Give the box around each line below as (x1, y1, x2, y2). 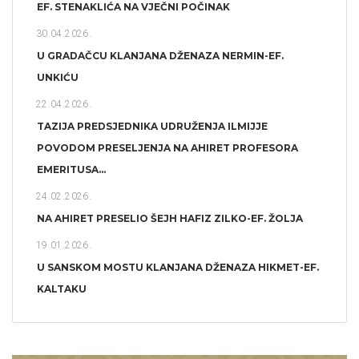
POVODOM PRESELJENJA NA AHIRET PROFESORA (37, 141, 298, 154)
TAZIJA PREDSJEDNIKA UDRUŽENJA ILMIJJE (37, 119, 268, 132)
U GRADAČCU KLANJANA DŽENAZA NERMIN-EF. (37, 49, 284, 62)
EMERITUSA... (37, 163, 106, 175)
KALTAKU (37, 282, 87, 295)
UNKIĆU (37, 71, 79, 83)
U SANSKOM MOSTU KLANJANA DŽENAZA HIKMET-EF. (37, 260, 319, 273)
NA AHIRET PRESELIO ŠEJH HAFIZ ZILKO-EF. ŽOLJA (37, 212, 303, 224)
